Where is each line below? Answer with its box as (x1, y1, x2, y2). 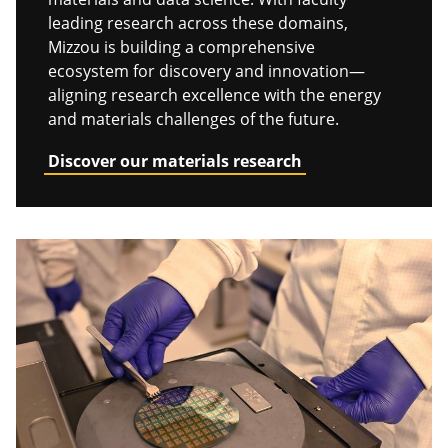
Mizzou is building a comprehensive (48, 35, 315, 58)
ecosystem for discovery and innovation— (48, 59, 365, 82)
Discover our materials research (48, 149, 302, 172)
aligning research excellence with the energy (48, 83, 381, 106)
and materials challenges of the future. (48, 107, 339, 130)
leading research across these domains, (48, 11, 348, 34)
